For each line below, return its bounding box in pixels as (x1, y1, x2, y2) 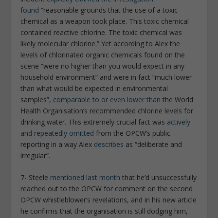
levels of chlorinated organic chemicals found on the (20, 50, 185, 59)
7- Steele (20, 172, 51, 182)
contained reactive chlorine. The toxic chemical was (20, 27, 182, 37)
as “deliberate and (124, 139, 182, 149)
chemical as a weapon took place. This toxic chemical (20, 16, 189, 26)
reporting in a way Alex (20, 139, 94, 149)
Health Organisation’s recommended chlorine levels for (20, 106, 194, 115)
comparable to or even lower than (53, 94, 161, 104)
